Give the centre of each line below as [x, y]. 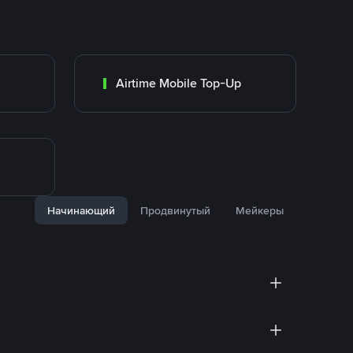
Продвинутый [175, 210]
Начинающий [81, 210]
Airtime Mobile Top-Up [178, 83]
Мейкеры [260, 210]
